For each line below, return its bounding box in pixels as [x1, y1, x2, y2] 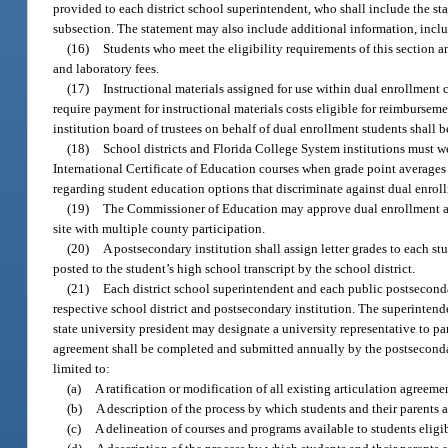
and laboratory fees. [53, 60, 160, 76]
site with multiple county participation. [53, 220, 266, 236]
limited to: [53, 360, 111, 376]
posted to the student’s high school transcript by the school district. [53, 260, 416, 276]
